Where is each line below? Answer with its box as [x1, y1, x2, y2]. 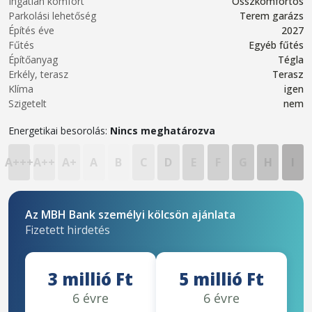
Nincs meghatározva [110, 124, 215, 137]
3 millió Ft [48, 267, 133, 290]
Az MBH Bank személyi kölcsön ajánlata [25, 207, 235, 222]
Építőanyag [8, 53, 58, 66]
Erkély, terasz [8, 68, 68, 81]
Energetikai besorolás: [8, 124, 110, 137]
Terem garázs [240, 9, 304, 22]
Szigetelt [8, 97, 47, 110]
